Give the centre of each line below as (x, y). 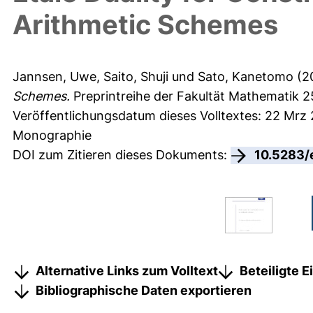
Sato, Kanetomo (246, 77)
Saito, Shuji (136, 77)
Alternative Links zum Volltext (127, 270)
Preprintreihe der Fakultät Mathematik (186, 96)
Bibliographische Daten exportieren (144, 290)
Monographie (52, 136)
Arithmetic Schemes (145, 25)
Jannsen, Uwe (54, 77)
